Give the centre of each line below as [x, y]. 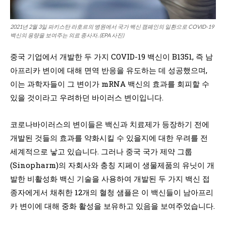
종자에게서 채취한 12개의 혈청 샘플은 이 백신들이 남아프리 [112, 192]
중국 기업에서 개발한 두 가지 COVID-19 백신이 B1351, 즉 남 [111, 56]
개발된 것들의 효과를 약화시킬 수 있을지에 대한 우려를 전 [109, 137]
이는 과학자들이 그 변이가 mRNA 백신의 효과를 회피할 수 [110, 83]
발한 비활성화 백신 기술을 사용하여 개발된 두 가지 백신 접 [110, 178]
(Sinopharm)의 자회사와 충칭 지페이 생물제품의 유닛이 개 [112, 165]
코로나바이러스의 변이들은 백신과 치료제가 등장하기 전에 [110, 124]
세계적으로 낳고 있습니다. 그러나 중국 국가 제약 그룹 [101, 151]
